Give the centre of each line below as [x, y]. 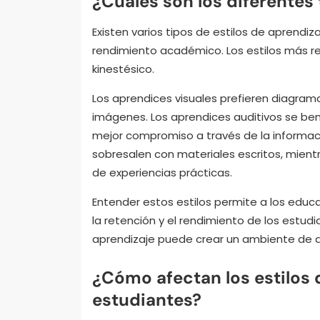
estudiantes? [147, 299]
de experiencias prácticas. [162, 172]
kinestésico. [123, 69]
